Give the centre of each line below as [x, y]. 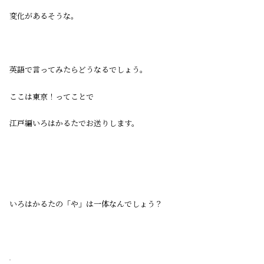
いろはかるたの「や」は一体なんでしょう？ [86, 203]
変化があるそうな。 [44, 16]
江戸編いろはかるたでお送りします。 [74, 123]
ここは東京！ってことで [52, 96]
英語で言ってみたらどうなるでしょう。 [78, 70]
